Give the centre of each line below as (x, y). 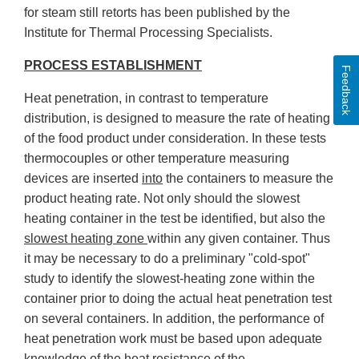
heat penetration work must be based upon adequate (173, 339)
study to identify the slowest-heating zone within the (169, 279)
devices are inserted (83, 179)
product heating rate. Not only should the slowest (162, 199)
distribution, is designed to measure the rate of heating (177, 119)
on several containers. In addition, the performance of (174, 319)
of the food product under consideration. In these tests (175, 139)
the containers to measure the (248, 179)
